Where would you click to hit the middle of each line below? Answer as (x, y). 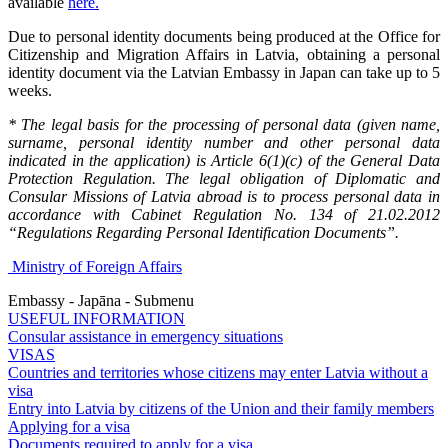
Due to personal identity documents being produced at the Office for (224, 36)
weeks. (30, 90)
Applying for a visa (69, 426)
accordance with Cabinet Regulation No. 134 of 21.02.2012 (224, 214)
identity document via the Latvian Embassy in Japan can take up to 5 (224, 72)
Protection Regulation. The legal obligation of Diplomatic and (224, 178)
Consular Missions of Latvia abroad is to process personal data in (224, 196)
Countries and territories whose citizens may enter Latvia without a (218, 372)
